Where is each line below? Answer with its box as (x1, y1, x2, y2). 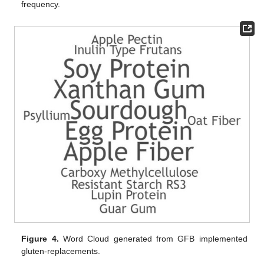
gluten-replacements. (21, 246, 101, 256)
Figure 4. (21, 233, 59, 243)
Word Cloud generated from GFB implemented (58, 233, 247, 243)
